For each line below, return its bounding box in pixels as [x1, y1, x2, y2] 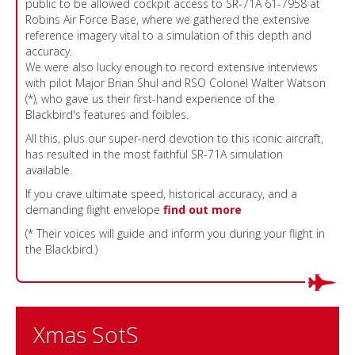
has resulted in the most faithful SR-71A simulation [25, 147, 283, 162]
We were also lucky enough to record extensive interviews [25, 59, 318, 75]
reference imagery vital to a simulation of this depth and [25, 28, 311, 44]
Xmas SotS [33, 319, 139, 350]
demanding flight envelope [25, 202, 160, 218]
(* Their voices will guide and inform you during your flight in [25, 226, 325, 242]
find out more [163, 202, 242, 218]
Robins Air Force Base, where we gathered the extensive [25, 12, 310, 28]
